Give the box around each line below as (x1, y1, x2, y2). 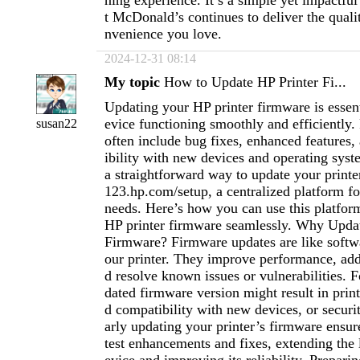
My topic (104, 74, 160, 90)
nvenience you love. (104, 26, 222, 42)
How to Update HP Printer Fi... (164, 74, 346, 90)
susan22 (35, 117, 77, 130)
